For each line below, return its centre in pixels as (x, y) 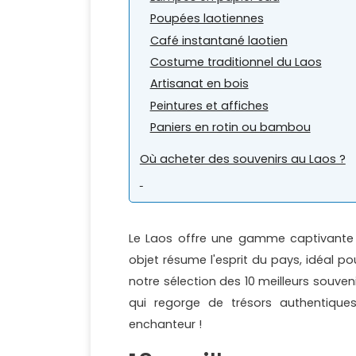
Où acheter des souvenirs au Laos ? (242, 159)
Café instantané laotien (219, 40)
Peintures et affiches (209, 105)
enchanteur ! (165, 325)
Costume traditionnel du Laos (236, 62)
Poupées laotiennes (207, 19)
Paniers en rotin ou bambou (230, 128)
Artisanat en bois (199, 84)
